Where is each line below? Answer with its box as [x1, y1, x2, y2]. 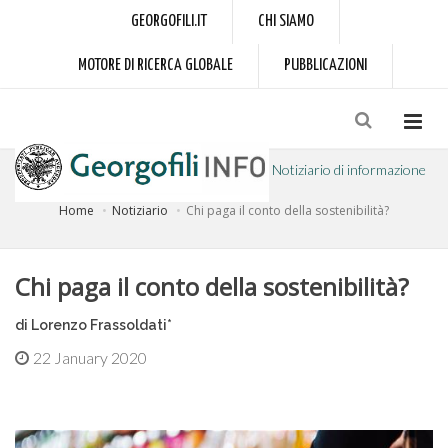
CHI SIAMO [257, 13, 314, 30]
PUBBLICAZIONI [283, 57, 367, 74]
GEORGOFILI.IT [130, 13, 207, 30]
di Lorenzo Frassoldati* [15, 317, 172, 333]
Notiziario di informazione [271, 161, 426, 179]
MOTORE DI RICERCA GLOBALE [77, 57, 233, 74]
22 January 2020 [33, 348, 147, 367]
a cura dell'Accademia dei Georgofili [15, 218, 222, 235]
